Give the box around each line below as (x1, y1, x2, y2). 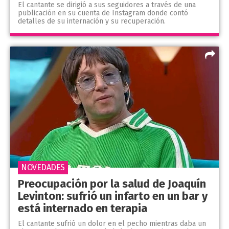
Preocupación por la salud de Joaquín (18, 176, 206, 191)
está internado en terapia (18, 201, 147, 215)
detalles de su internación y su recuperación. (18, 17, 166, 26)
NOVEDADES (21, 162, 65, 172)
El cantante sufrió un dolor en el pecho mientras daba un (18, 219, 206, 228)
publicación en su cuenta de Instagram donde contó (18, 9, 188, 18)
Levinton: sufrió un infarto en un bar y (18, 189, 208, 203)
